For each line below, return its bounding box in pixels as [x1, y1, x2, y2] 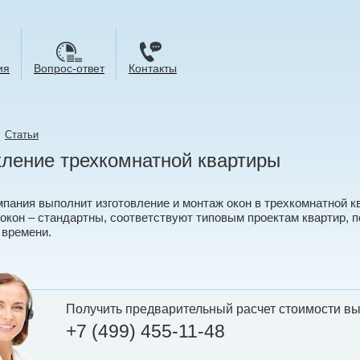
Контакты [129, 63, 177, 75]
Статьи [5, 129, 39, 141]
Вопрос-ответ [34, 63, 104, 75]
